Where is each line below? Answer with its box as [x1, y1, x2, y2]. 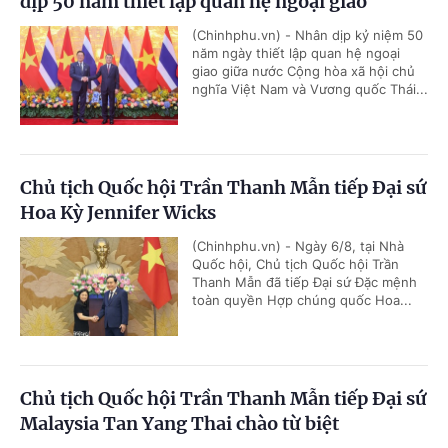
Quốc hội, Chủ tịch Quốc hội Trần [192, 255, 399, 272]
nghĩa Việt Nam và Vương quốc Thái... [192, 80, 428, 97]
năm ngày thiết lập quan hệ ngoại [192, 44, 400, 61]
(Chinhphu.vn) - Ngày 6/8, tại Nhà [192, 237, 404, 254]
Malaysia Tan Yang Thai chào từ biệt [20, 411, 339, 435]
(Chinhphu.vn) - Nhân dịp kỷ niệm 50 [192, 26, 423, 43]
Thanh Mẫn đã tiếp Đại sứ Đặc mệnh [192, 273, 417, 290]
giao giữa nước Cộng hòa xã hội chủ [192, 62, 415, 79]
